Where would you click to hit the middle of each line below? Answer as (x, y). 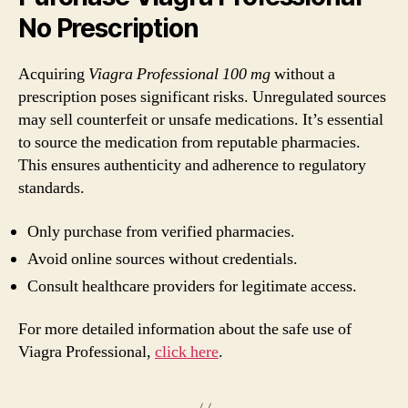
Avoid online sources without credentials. (163, 259)
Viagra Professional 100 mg (179, 74)
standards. (51, 188)
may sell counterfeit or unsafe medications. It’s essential (201, 120)
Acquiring (53, 74)
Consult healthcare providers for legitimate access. (192, 286)
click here (187, 352)
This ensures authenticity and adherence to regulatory (192, 165)
